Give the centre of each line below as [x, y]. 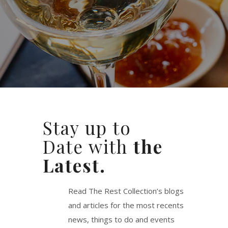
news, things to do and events [121, 219]
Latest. [74, 165]
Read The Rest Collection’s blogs [126, 191]
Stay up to [87, 127]
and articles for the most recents [126, 205]
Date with [88, 146]
